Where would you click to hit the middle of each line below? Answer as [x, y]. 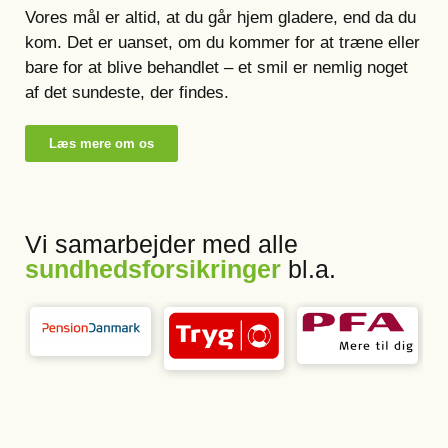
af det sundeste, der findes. [127, 92]
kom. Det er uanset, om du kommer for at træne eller [222, 42]
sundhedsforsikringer [153, 269]
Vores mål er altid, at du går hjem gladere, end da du [220, 17]
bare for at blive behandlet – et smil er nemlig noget [216, 67]
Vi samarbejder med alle [161, 244]
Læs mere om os [101, 143]
